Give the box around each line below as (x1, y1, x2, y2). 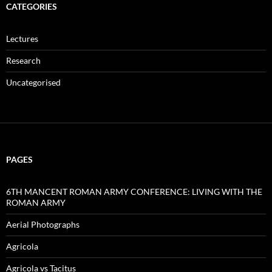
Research (6, 55, 41, 66)
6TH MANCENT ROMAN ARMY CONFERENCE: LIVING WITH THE (6, 186, 262, 197)
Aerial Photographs (6, 219, 80, 230)
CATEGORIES (6, 1, 57, 12)
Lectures (6, 33, 38, 44)
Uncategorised (6, 77, 61, 88)
